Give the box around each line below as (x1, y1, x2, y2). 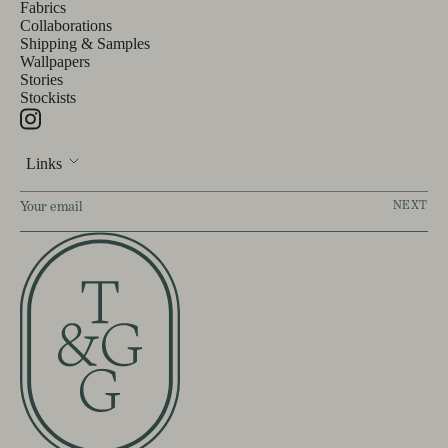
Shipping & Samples (20, 34, 150, 52)
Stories (20, 70, 63, 88)
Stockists (20, 88, 76, 106)
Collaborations (20, 16, 112, 34)
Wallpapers (20, 52, 90, 70)
